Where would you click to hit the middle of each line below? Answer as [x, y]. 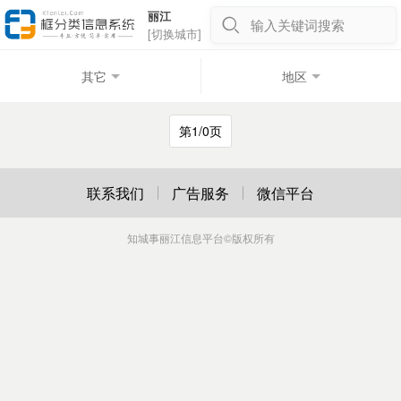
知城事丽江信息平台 [175, 238]
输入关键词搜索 [298, 25]
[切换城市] [175, 34]
